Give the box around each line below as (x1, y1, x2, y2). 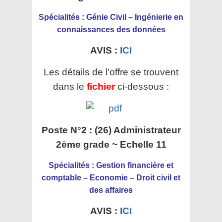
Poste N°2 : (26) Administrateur (41, 125, 181, 135)
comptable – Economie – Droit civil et (42, 173, 180, 182)
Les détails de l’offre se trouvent (44, 67, 178, 77)
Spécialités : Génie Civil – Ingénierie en (39, 13, 183, 21)
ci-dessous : (117, 81, 169, 92)
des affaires (89, 186, 133, 194)
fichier (87, 81, 115, 92)
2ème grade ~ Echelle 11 (55, 139, 166, 150)
